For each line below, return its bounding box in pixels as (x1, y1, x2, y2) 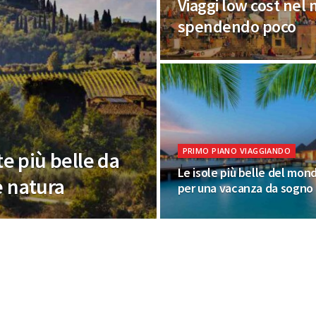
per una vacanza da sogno (177, 180, 313, 196)
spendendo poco (177, 16, 296, 37)
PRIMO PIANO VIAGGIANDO (182, 145, 291, 156)
